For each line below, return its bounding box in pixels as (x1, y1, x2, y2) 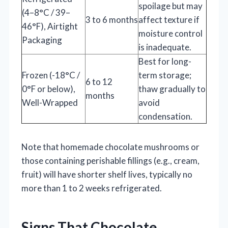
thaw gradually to (138, 83, 206, 94)
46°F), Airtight (22, 20, 78, 32)
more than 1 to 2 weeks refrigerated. (21, 182, 162, 193)
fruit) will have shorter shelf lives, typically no (21, 168, 192, 180)
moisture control (138, 27, 203, 39)
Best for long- (138, 55, 191, 67)
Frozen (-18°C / (22, 69, 80, 80)
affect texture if (138, 14, 199, 25)
